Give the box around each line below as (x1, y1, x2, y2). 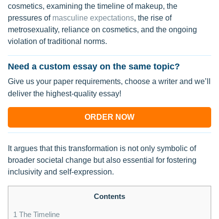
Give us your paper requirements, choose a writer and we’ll (8, 77, 211, 86)
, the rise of (134, 14, 172, 22)
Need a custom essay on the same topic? (8, 62, 180, 71)
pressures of (8, 14, 52, 22)
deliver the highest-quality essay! (8, 89, 121, 98)
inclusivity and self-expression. (8, 168, 114, 176)
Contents (94, 192, 125, 200)
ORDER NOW (85, 113, 134, 121)
